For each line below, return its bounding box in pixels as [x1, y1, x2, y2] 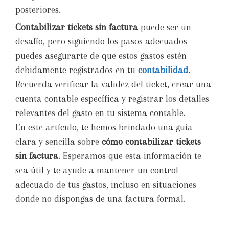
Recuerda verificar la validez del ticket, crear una [15, 79, 211, 90]
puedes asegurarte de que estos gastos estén [15, 51, 187, 61]
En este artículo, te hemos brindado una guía [15, 122, 193, 133]
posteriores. [15, 5, 61, 15]
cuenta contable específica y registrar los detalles [15, 94, 209, 104]
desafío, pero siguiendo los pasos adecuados [15, 36, 187, 47]
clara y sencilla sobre [15, 136, 102, 147]
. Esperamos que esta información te [58, 151, 201, 162]
